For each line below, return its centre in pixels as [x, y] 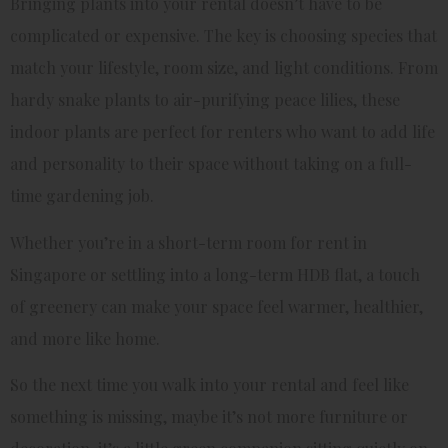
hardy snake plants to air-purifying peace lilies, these [205, 100]
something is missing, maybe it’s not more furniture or [209, 417]
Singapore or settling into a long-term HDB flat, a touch [215, 274]
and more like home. [85, 338]
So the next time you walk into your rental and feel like [209, 385]
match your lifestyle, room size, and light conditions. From [224, 68]
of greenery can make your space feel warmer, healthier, [216, 306]
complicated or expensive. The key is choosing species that [223, 36]
